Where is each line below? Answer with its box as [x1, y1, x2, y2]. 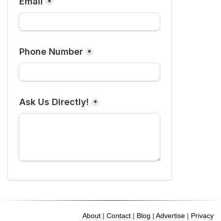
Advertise [156, 211, 185, 220]
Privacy [191, 211, 214, 220]
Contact [107, 211, 131, 220]
